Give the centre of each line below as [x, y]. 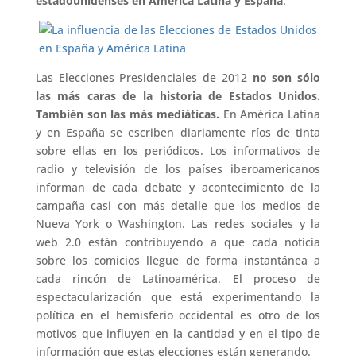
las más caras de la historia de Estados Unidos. [178, 96]
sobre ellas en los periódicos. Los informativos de [178, 151]
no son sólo [286, 77]
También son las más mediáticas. [127, 114]
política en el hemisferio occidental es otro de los [178, 315]
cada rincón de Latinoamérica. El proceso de [178, 279]
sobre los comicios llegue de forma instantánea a [178, 260]
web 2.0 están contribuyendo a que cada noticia [178, 242]
